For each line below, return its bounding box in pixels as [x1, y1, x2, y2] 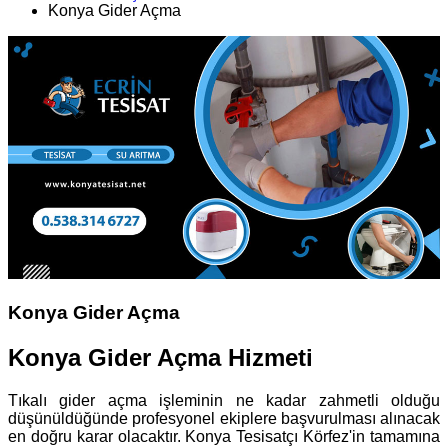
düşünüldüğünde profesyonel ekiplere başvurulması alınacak [8, 409, 440, 427]
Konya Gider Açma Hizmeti [8, 344, 313, 372]
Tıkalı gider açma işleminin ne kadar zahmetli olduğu [8, 391, 440, 409]
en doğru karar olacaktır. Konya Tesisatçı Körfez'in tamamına [8, 427, 440, 445]
